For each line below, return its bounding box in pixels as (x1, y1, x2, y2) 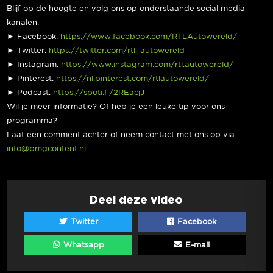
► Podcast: (7, 90, 54, 96)
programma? (7, 118, 58, 124)
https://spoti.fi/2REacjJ (53, 90, 145, 96)
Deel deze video (90, 193, 183, 205)
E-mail (182, 242, 210, 249)
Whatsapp (60, 242, 104, 249)
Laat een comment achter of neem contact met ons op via (7, 132, 235, 138)
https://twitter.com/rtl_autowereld (49, 48, 185, 54)
